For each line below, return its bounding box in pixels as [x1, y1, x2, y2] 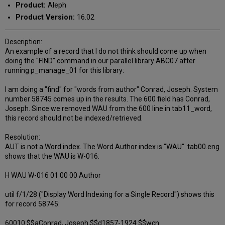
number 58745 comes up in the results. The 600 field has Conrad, [5, 95, 210, 103]
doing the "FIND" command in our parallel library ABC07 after [5, 57, 196, 65]
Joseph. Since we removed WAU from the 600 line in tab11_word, [5, 104, 212, 113]
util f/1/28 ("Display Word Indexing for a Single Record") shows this [5, 190, 215, 199]
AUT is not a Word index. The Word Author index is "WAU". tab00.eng [5, 143, 220, 151]
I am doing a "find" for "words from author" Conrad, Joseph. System [5, 85, 218, 94]
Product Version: [15, 13, 75, 22]
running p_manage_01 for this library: [5, 66, 125, 75]
